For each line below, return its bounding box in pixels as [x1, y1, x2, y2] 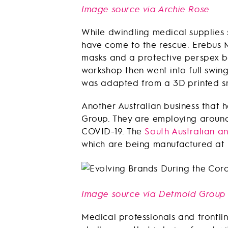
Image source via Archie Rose [81, 3, 210, 15]
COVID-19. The [81, 125, 145, 137]
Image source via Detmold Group [81, 187, 226, 199]
